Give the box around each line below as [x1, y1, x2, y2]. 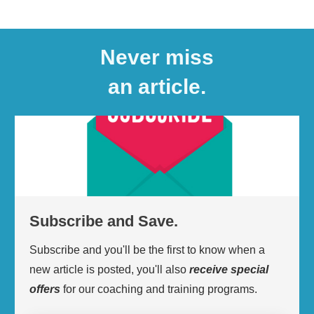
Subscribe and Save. [29, 212, 178, 230]
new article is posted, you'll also [29, 263, 189, 275]
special [231, 263, 268, 275]
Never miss [100, 45, 214, 69]
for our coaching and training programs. [60, 282, 260, 295]
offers [29, 282, 60, 295]
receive [189, 263, 228, 275]
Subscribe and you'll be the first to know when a [29, 243, 265, 256]
